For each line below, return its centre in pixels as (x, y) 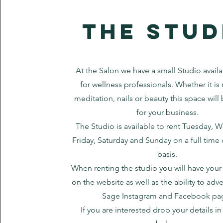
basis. (167, 154)
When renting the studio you (122, 168)
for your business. (167, 112)
